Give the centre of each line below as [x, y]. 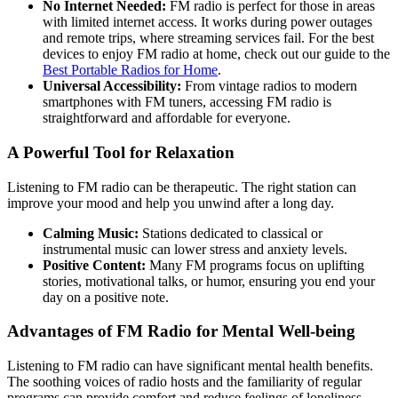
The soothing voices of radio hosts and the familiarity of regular [184, 382]
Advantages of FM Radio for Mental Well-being [181, 331]
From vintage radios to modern [269, 86]
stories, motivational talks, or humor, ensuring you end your [209, 281]
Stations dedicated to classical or [231, 233]
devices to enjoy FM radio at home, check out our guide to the [216, 54]
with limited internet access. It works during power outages [207, 22]
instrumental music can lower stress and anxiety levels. [195, 249]
